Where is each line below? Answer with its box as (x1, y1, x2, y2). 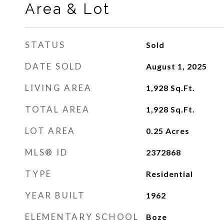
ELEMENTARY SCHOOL (25, 211, 139, 222)
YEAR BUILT (25, 190, 85, 200)
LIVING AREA (25, 82, 92, 93)
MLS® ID (25, 147, 68, 157)
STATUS (25, 39, 65, 50)
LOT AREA (25, 125, 75, 136)
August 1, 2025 (145, 61, 207, 71)
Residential (145, 169, 193, 178)
